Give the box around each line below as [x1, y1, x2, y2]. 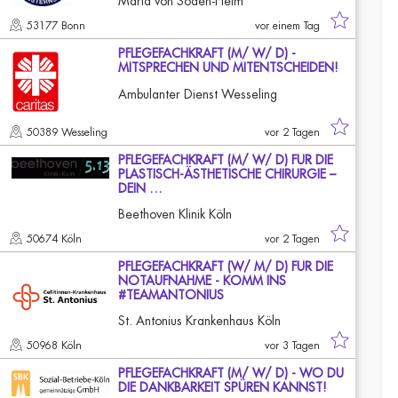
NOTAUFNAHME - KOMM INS [118, 275, 286, 287]
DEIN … [118, 182, 163, 195]
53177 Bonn [27, 20, 89, 31]
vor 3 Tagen [265, 340, 320, 351]
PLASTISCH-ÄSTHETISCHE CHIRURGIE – [118, 168, 336, 180]
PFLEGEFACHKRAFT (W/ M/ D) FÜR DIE [118, 260, 333, 273]
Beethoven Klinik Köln [118, 208, 232, 220]
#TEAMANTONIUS [118, 289, 224, 301]
